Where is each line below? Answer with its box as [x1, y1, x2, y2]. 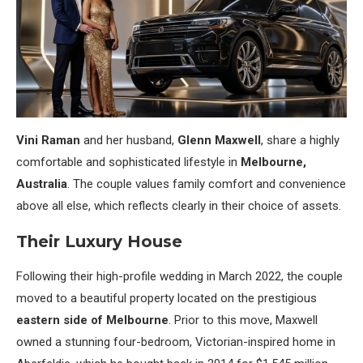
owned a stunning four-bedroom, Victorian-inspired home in [16, 334, 335, 349]
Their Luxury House [16, 231, 182, 251]
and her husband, [80, 132, 177, 147]
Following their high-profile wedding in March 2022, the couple [16, 268, 343, 284]
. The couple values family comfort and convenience [67, 176, 346, 191]
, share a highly [261, 132, 340, 147]
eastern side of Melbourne [16, 312, 169, 327]
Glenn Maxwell [177, 132, 261, 147]
